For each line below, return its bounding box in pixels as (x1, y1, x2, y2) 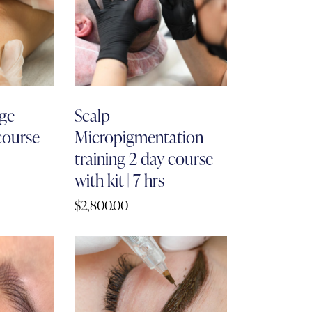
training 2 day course (75, 146, 214, 170)
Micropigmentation (75, 125, 204, 148)
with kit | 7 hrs (75, 168, 165, 192)
